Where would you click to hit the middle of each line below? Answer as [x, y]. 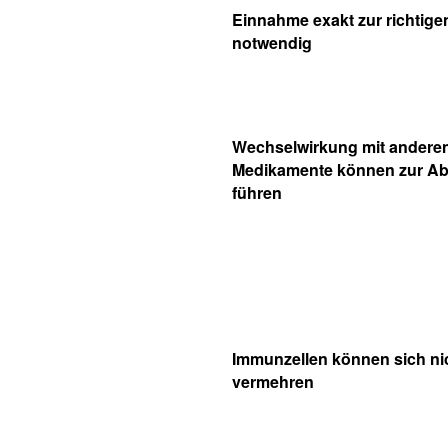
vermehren [273, 381]
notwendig [272, 42]
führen [257, 192]
